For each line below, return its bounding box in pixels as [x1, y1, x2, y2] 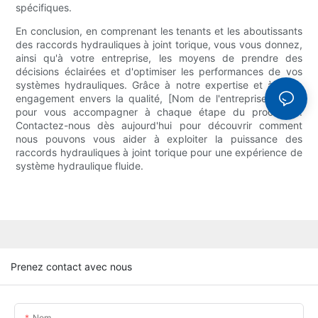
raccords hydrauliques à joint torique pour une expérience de [16, 146, 302, 159]
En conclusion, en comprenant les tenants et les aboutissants [16, 25, 302, 38]
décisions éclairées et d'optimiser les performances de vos [16, 65, 302, 78]
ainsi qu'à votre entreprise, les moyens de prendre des [16, 52, 302, 65]
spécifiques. [16, 1, 72, 14]
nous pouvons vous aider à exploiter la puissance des [16, 133, 302, 146]
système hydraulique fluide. [16, 160, 144, 172]
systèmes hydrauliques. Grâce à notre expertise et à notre [16, 79, 302, 92]
